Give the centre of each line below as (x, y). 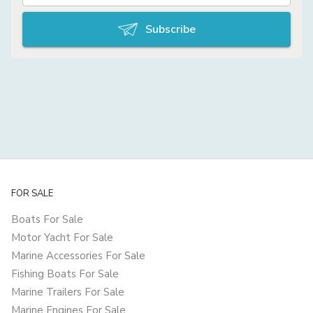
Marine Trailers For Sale (68, 292)
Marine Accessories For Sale (78, 256)
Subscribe (170, 29)
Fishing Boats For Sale (65, 274)
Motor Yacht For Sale (62, 238)
